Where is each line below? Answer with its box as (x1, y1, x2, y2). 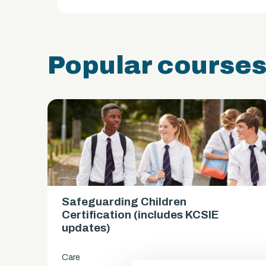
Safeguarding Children (61, 195, 186, 208)
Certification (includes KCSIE (61, 208, 219, 221)
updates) (61, 221, 110, 234)
